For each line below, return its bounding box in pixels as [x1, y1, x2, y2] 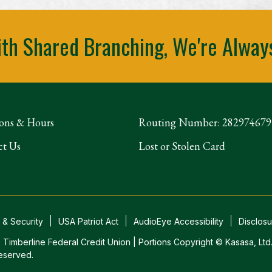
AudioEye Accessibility [134, 216, 223, 226]
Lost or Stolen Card [138, 138, 225, 153]
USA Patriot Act [58, 216, 118, 226]
